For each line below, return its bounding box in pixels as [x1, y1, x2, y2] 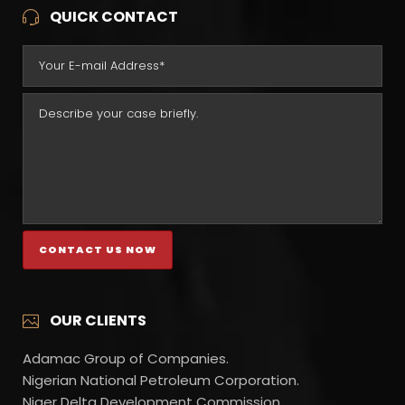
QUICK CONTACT [50, 6, 178, 28]
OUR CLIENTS [50, 310, 146, 332]
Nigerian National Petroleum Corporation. [23, 371, 299, 391]
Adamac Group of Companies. [23, 349, 229, 369]
